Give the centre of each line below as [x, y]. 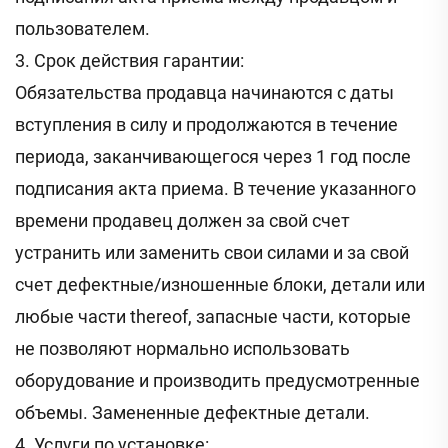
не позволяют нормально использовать [182, 349]
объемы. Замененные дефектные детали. [192, 413]
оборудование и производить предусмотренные [217, 381]
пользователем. [82, 29]
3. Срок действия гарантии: [129, 61]
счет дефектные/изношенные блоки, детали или [220, 285]
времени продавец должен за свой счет [182, 221]
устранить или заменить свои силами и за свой [212, 253]
